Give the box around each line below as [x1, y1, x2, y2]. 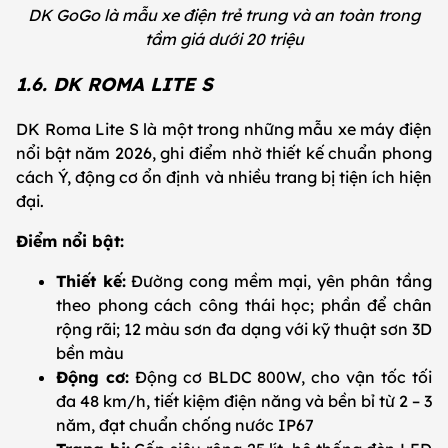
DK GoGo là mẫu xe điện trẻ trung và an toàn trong [28, 5, 420, 26]
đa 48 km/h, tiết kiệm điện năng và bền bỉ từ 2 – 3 [56, 390, 432, 411]
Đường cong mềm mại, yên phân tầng [125, 270, 432, 291]
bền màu [56, 342, 124, 363]
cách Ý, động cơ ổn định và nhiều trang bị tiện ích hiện [16, 166, 432, 187]
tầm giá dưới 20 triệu [144, 29, 304, 50]
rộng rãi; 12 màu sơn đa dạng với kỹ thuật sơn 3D [56, 318, 432, 339]
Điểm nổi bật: [16, 230, 124, 251]
